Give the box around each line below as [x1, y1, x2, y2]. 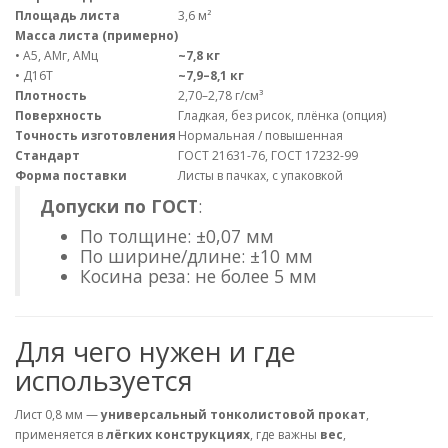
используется [15, 362, 193, 400]
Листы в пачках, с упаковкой [178, 167, 343, 185]
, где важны [250, 426, 320, 444]
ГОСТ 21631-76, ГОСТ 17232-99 [178, 147, 358, 165]
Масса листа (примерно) [15, 27, 178, 45]
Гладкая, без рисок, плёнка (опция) [178, 107, 386, 125]
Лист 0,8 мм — [15, 406, 101, 424]
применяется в [15, 426, 106, 444]
